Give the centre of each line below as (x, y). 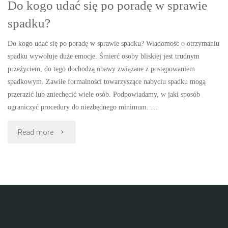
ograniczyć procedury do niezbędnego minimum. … (83, 107)
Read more (36, 133)
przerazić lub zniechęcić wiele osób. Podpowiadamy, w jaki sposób (104, 94)
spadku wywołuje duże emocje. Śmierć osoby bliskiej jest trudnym (104, 56)
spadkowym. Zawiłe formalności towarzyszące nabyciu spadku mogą (107, 81)
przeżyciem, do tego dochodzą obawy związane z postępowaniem (102, 68)
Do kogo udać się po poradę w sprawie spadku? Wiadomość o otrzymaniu (114, 43)
